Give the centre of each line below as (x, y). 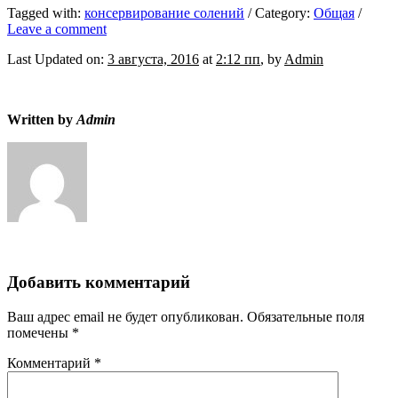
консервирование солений (164, 13)
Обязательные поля (306, 316)
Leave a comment (57, 29)
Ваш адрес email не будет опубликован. (125, 316)
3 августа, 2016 (153, 60)
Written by (42, 120)
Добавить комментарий (99, 282)
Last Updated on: (57, 60)
